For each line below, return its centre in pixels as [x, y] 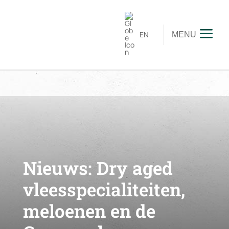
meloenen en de [89, 211]
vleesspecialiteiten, [104, 189]
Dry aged [132, 168]
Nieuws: [57, 168]
